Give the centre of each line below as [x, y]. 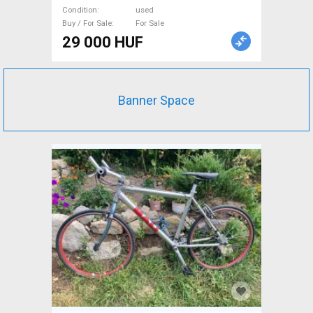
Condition [80, 10]
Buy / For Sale [87, 23]
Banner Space [156, 100]
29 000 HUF [103, 42]
